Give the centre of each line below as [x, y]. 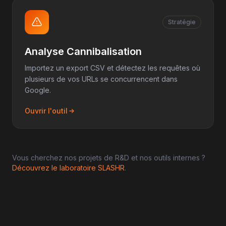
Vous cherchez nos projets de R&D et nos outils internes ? [109, 158]
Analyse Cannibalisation [83, 51]
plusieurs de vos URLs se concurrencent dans [101, 79]
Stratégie [182, 22]
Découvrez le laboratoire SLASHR [68, 168]
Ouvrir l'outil [46, 111]
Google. [38, 90]
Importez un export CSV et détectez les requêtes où [112, 68]
